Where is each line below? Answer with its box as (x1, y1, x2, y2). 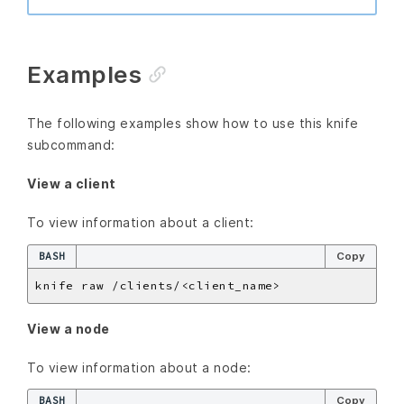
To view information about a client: (27, 215, 254, 231)
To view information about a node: (27, 359, 252, 375)
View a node (27, 320, 110, 336)
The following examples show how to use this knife (27, 115, 359, 131)
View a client (27, 176, 116, 192)
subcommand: (27, 136, 115, 152)
